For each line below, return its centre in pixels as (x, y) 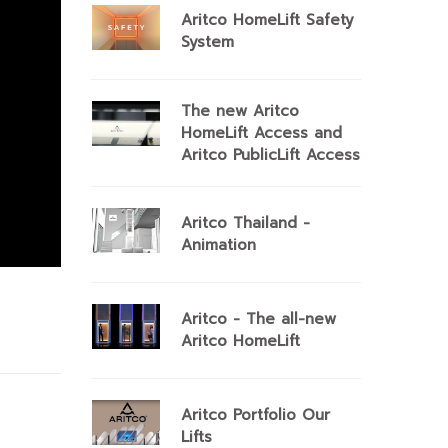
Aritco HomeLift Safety (267, 20)
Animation (218, 245)
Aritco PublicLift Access (270, 155)
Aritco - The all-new (258, 319)
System (207, 42)
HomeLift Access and (261, 133)
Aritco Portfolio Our (255, 415)
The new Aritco (240, 111)
